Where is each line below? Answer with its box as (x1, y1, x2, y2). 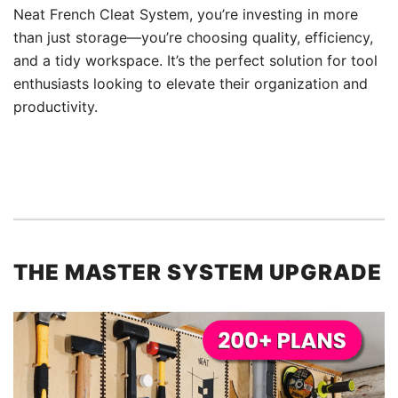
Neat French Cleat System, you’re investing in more (13, 4, 358, 23)
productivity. (13, 97, 98, 115)
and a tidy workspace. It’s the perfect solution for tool (13, 51, 378, 69)
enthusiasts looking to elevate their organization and (13, 74, 368, 92)
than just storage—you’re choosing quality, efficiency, (13, 28, 373, 46)
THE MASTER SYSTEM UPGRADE (13, 259, 382, 285)
